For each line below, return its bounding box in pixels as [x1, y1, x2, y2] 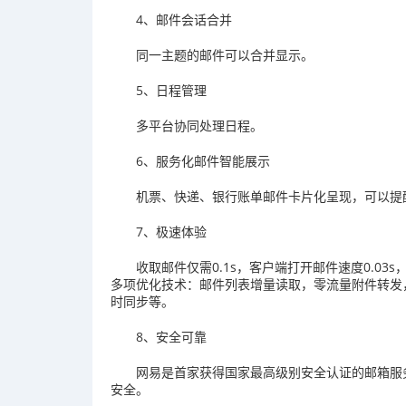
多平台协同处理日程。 [136, 116, 263, 134]
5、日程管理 [136, 81, 207, 99]
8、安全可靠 [136, 327, 207, 345]
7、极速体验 [136, 222, 207, 240]
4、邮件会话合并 [136, 10, 232, 28]
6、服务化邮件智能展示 [136, 151, 270, 169]
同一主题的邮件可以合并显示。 [136, 45, 314, 63]
